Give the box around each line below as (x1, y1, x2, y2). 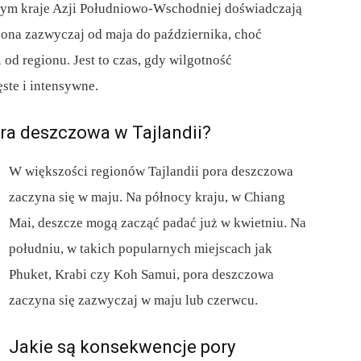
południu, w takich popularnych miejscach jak (9, 241, 272, 257)
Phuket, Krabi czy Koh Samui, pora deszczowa (9, 267, 274, 283)
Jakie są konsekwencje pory (9, 337, 235, 358)
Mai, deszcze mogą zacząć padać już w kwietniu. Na (9, 215, 306, 231)
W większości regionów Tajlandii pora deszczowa (9, 164, 293, 180)
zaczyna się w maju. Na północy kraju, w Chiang (9, 189, 285, 205)
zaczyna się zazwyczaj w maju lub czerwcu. (9, 293, 258, 309)
